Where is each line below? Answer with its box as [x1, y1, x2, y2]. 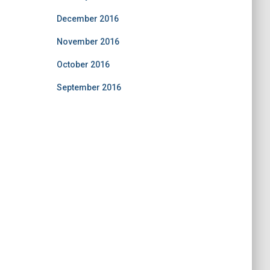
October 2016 [56, 60, 110, 69]
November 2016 [56, 37, 119, 46]
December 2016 [56, 14, 119, 24]
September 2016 [56, 83, 121, 92]
